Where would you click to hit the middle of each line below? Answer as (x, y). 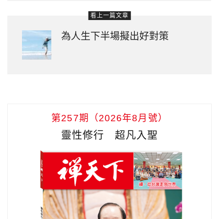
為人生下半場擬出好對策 (115, 36)
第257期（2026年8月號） (109, 118)
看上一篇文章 (109, 15)
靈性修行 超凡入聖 (109, 134)
